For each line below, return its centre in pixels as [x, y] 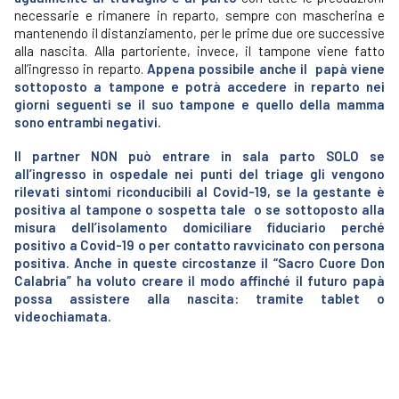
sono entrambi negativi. [88, 122]
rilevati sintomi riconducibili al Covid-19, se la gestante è [199, 191]
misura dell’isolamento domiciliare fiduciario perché [199, 227]
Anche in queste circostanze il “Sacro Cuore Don [229, 263]
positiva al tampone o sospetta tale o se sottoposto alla [199, 209]
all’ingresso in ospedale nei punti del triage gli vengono [199, 174]
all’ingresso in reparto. [81, 69]
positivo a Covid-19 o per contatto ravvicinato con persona [199, 245]
